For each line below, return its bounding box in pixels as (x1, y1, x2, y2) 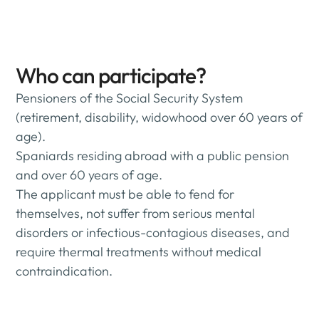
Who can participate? (16, 62, 206, 90)
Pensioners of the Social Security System (16, 90, 244, 107)
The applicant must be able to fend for (16, 186, 235, 203)
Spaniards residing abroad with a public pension (16, 147, 290, 164)
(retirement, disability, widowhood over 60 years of (16, 109, 303, 126)
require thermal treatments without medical (16, 244, 262, 261)
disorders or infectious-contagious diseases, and (16, 224, 291, 241)
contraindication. (16, 263, 113, 280)
